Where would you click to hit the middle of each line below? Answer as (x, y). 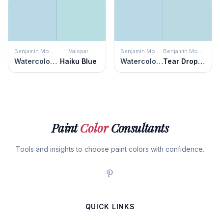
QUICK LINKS (110, 206)
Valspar (78, 51)
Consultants (138, 128)
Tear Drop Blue (201, 61)
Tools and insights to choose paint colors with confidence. (110, 149)
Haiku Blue (78, 61)
